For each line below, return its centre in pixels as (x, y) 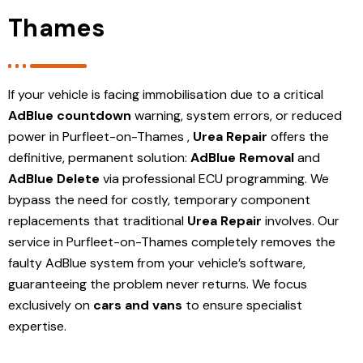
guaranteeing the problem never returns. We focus (158, 284)
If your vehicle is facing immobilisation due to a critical (166, 94)
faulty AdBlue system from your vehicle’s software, (157, 263)
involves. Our (301, 220)
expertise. (37, 326)
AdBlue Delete (54, 178)
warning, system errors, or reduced (237, 115)
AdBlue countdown (70, 115)
